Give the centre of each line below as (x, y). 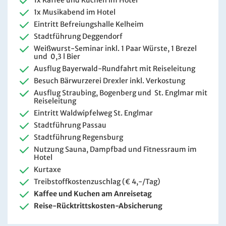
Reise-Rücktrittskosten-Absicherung (98, 206)
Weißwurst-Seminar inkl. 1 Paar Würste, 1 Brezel (115, 49)
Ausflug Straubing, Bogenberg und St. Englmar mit (121, 93)
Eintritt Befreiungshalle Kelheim (89, 24)
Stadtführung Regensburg (79, 137)
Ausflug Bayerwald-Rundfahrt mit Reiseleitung (115, 69)
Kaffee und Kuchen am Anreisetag (93, 194)
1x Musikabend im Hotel (75, 12)
